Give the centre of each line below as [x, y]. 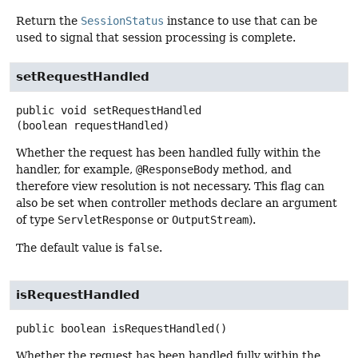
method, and [255, 169]
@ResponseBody [177, 169]
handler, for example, [76, 169]
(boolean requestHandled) [93, 125]
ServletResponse [105, 219]
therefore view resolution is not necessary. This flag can [170, 186]
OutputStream [210, 219]
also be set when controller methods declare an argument [177, 203]
